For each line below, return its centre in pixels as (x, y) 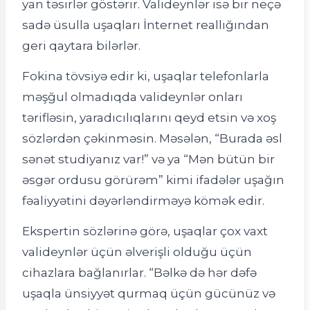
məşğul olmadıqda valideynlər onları (133, 96)
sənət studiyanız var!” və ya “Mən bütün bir (148, 158)
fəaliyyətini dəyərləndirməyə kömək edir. (143, 200)
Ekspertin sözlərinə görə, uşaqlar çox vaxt (145, 230)
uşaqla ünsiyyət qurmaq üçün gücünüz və (149, 293)
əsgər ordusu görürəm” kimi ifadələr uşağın (153, 179)
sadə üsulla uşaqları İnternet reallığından (146, 25)
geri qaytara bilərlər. (81, 46)
